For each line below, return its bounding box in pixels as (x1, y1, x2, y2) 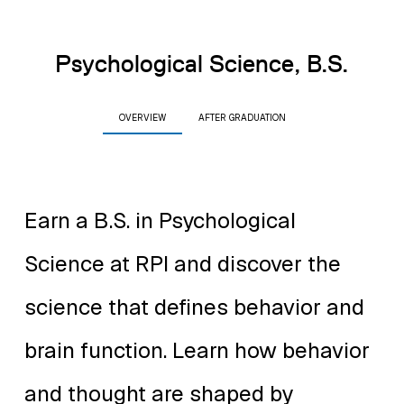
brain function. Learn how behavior (24, 336, 370, 365)
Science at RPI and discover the (24, 250, 341, 279)
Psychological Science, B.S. (55, 49, 349, 79)
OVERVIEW (118, 112, 166, 124)
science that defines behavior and (24, 293, 364, 322)
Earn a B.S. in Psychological (24, 207, 296, 235)
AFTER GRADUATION (197, 112, 286, 124)
